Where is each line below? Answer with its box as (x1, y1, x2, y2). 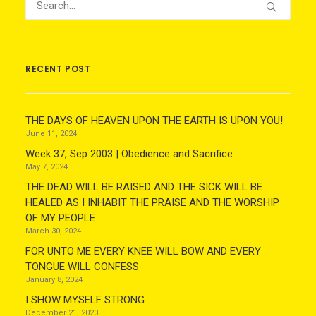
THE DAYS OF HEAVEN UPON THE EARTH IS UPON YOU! (25, 114, 283, 127)
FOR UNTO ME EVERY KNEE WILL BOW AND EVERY (25, 245, 261, 257)
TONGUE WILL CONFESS (25, 260, 139, 273)
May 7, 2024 (25, 162, 68, 171)
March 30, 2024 (25, 226, 81, 236)
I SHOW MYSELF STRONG (25, 293, 145, 306)
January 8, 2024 (25, 275, 83, 284)
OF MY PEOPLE (25, 212, 95, 224)
